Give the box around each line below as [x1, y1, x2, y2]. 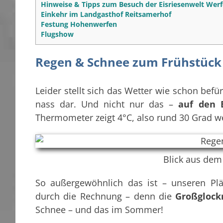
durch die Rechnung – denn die [35, 190, 176, 203]
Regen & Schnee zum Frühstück [35, 53, 222, 70]
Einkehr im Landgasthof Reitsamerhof [41, 9, 171, 19]
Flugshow [41, 29, 74, 39]
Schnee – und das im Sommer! [35, 204, 163, 216]
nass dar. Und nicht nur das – [35, 98, 179, 111]
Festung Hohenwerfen [41, 19, 117, 29]
